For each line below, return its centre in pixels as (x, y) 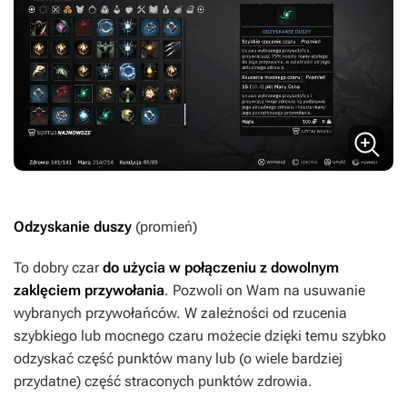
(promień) (166, 227)
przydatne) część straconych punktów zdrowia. (163, 382)
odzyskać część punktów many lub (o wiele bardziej (178, 359)
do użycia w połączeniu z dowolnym (221, 268)
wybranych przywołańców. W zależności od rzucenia (180, 313)
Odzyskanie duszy (74, 227)
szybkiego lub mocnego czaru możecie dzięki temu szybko (200, 336)
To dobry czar (58, 268)
